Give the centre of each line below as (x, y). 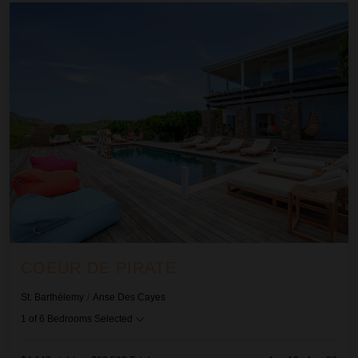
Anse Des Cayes (129, 298)
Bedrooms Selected (90, 319)
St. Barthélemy (53, 298)
